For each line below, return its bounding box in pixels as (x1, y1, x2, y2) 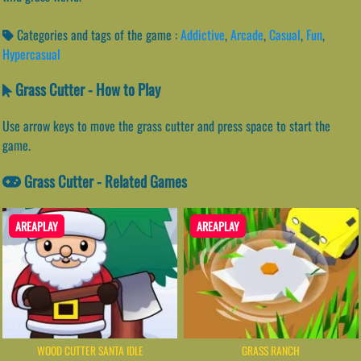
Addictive (180, 24, 225, 44)
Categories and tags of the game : (14, 24, 180, 44)
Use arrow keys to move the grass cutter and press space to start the (2, 116, 330, 136)
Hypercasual (2, 44, 60, 64)
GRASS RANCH (242, 342, 301, 359)
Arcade (230, 24, 263, 44)
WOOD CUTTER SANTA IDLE (36, 342, 143, 359)
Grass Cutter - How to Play (11, 78, 160, 101)
